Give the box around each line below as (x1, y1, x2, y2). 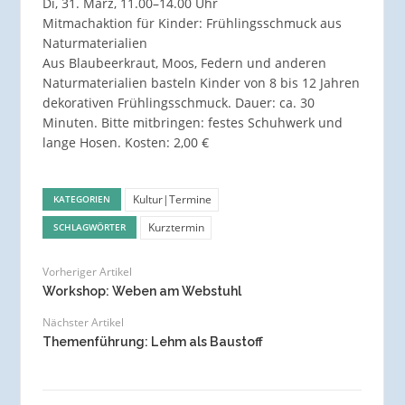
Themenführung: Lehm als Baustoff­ (42, 334, 263, 349)
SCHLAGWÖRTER (53, 220, 127, 233)
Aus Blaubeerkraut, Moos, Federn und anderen (42, 54, 326, 72)
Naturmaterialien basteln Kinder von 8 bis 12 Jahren (42, 74, 360, 92)
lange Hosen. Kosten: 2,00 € (42, 134, 209, 152)
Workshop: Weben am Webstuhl (42, 283, 241, 298)
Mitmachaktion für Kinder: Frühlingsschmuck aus (42, 14, 342, 33)
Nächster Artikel (42, 314, 124, 330)
